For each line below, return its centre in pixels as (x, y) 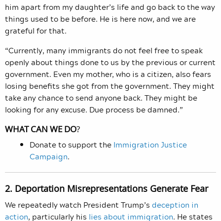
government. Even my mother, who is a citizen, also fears (108, 74)
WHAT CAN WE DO (41, 129)
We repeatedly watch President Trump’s (78, 205)
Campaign (49, 157)
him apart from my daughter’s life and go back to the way (110, 7)
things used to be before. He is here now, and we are (100, 19)
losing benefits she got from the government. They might (110, 86)
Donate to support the (72, 145)
